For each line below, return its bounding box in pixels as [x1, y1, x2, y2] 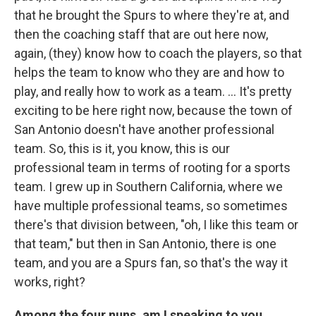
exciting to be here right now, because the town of [14, 102, 293, 118]
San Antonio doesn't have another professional [14, 121, 274, 137]
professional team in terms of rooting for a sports [14, 159, 291, 175]
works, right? [14, 274, 85, 289]
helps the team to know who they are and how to [14, 64, 284, 80]
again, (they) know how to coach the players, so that [14, 45, 302, 61]
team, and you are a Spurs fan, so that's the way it [14, 255, 288, 270]
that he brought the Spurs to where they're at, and [14, 7, 289, 23]
